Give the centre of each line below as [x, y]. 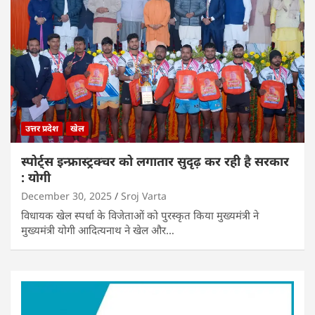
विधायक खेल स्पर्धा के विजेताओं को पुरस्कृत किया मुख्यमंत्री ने [140, 215]
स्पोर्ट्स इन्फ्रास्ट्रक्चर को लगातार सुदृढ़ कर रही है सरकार [155, 161]
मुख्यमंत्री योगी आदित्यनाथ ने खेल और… [98, 230]
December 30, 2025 [66, 195]
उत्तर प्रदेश [42, 128]
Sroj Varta [144, 195]
